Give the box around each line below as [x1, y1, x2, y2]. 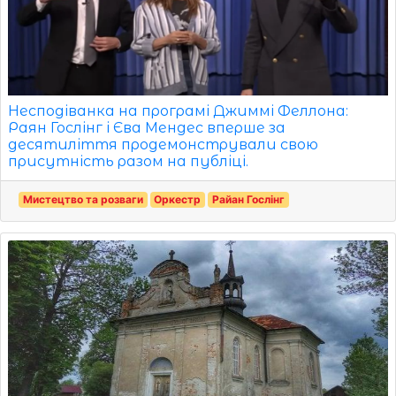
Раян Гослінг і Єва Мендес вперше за [8, 118, 286, 136]
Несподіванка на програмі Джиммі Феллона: [8, 102, 348, 119]
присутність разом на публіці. [8, 152, 248, 170]
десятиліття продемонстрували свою [8, 135, 318, 153]
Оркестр [154, 192, 202, 206]
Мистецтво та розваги [22, 192, 143, 206]
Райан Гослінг [211, 192, 285, 206]
